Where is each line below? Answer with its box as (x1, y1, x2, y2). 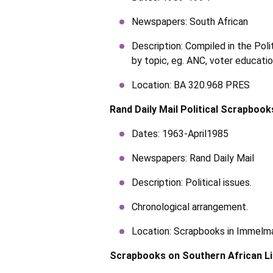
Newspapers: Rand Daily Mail (132, 152, 254, 164)
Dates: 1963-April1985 (132, 128, 229, 140)
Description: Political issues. (132, 177, 252, 188)
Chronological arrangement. (132, 201, 248, 213)
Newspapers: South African (132, 16, 248, 27)
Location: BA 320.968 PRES (132, 79, 250, 91)
